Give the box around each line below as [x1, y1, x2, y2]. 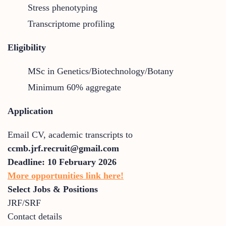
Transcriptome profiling [28, 18, 115, 29]
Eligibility [8, 42, 46, 52]
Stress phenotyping [28, 2, 97, 13]
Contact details [8, 211, 62, 221]
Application [8, 105, 53, 116]
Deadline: [8, 156, 45, 167]
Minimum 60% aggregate [28, 82, 121, 92]
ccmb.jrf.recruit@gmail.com [8, 143, 119, 153]
